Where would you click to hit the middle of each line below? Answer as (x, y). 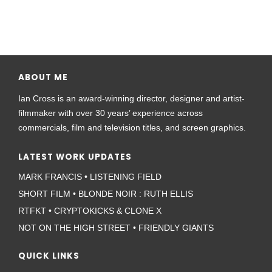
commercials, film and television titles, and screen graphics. (132, 127)
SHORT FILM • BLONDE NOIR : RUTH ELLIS (106, 194)
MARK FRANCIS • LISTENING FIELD (90, 177)
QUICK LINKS (49, 256)
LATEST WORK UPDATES (75, 157)
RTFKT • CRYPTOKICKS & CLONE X (90, 211)
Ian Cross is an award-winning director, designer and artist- (131, 98)
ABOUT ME (43, 77)
